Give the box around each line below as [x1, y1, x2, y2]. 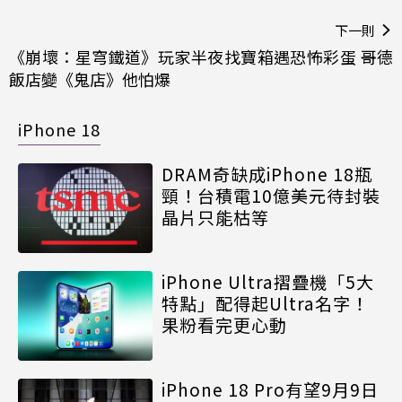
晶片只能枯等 [162, 205, 269, 230]
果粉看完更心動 [162, 312, 287, 337]
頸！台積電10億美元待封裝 [162, 183, 380, 208]
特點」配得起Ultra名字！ [162, 291, 369, 316]
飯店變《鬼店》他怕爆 [9, 67, 170, 92]
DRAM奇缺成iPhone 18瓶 [162, 162, 372, 187]
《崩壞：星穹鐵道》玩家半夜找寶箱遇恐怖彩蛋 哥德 [9, 45, 393, 69]
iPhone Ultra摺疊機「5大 [162, 269, 374, 294]
